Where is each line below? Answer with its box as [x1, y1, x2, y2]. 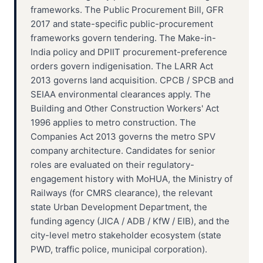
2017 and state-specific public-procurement [31, 18, 213, 29]
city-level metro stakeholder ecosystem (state [31, 230, 221, 241]
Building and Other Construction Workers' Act [31, 103, 219, 114]
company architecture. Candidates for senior [31, 145, 215, 156]
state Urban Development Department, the [31, 201, 207, 213]
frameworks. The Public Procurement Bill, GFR [31, 4, 224, 15]
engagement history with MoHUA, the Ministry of [31, 173, 232, 184]
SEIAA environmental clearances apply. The [31, 89, 211, 100]
